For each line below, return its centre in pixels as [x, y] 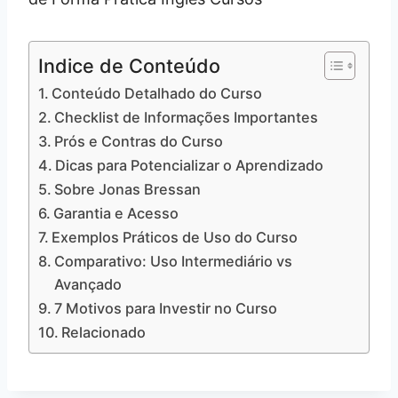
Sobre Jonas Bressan [128, 190]
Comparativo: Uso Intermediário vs [174, 262]
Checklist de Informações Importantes [187, 118]
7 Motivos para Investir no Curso [166, 309]
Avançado [88, 285]
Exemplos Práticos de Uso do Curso [175, 238]
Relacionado [104, 333]
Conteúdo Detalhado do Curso [157, 94]
